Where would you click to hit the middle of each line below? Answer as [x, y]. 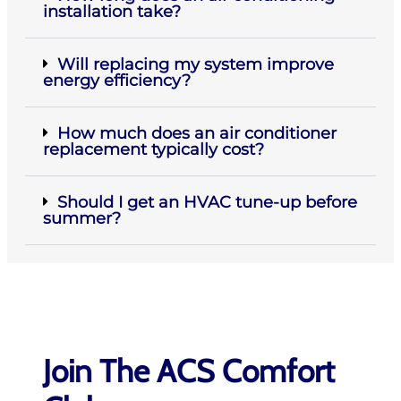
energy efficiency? [117, 80]
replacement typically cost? [154, 149]
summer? [82, 218]
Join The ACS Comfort [189, 371]
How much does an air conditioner [197, 133]
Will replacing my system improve [196, 64]
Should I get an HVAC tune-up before [207, 202]
